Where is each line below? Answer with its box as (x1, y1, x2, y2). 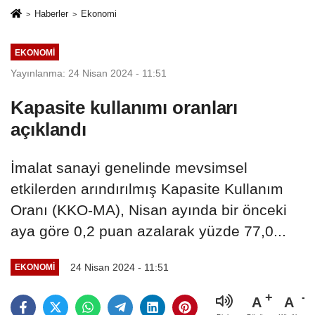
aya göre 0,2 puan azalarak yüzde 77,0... (11, 222, 286, 239)
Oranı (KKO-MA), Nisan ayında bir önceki (11, 201, 287, 218)
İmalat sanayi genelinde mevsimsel (11, 159, 247, 176)
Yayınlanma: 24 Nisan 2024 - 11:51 (11, 67, 167, 79)
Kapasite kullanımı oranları (11, 96, 238, 118)
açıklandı (11, 118, 87, 140)
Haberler (34, 8, 68, 19)
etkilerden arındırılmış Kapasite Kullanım (11, 180, 283, 197)
